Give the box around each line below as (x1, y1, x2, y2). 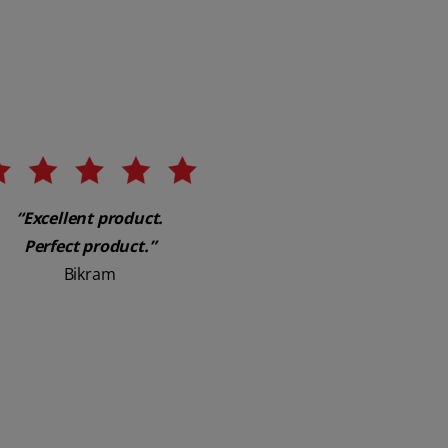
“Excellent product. (15, 206, 164, 229)
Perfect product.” (23, 234, 156, 257)
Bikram (63, 262, 116, 285)
